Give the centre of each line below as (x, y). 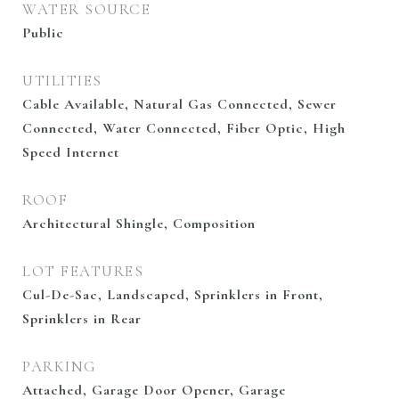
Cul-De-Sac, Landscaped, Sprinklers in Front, (173, 295)
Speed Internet (71, 152)
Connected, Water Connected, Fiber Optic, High (184, 128)
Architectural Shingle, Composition (139, 224)
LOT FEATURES (83, 271)
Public (43, 33)
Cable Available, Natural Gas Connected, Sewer (179, 104)
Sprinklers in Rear (82, 319)
